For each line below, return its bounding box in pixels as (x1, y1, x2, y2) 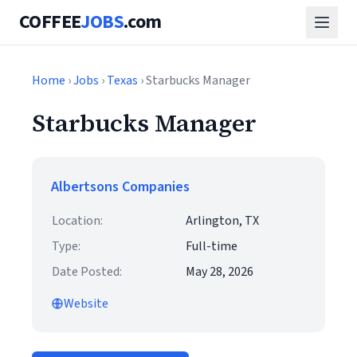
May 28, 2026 (186, 263, 253, 280)
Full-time (186, 237, 237, 255)
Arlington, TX (186, 212, 259, 229)
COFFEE (19, 8, 81, 36)
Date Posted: (52, 263, 122, 280)
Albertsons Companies (51, 177, 190, 197)
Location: (52, 212, 103, 229)
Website (64, 295, 108, 312)
